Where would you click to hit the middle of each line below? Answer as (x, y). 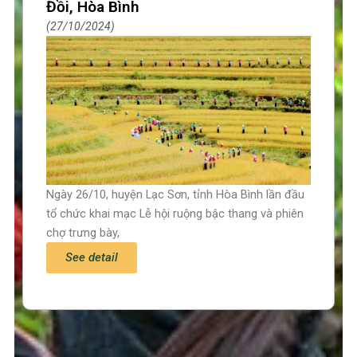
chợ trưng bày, (83, 232)
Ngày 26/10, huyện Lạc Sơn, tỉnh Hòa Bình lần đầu (176, 194)
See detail (92, 257)
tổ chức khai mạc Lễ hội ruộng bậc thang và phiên (175, 213)
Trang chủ (59, 335)
